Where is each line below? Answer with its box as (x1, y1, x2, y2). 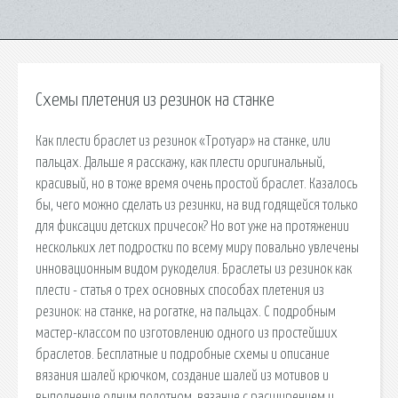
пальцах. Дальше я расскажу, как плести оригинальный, (36, 155, 325, 170)
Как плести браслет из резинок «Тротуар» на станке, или (36, 133, 330, 148)
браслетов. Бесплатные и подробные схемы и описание (36, 346, 330, 362)
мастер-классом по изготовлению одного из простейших (36, 325, 338, 340)
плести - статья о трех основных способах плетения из (36, 283, 324, 298)
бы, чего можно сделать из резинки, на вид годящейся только (36, 197, 358, 212)
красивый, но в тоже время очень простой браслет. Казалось (36, 176, 357, 191)
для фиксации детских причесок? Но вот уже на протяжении (36, 219, 349, 234)
